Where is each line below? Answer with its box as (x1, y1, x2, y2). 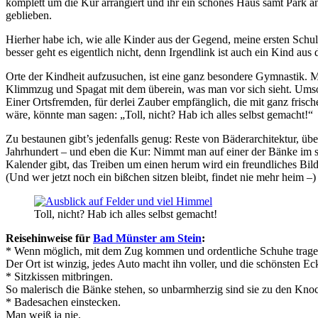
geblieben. (6, 9, 52, 21)
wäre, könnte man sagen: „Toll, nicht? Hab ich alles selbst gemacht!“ (6, 108, 313, 121)
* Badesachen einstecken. (6, 295, 121, 308)
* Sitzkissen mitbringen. (6, 270, 113, 283)
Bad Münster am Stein (93, 231, 202, 244)
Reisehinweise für (6, 231, 93, 244)
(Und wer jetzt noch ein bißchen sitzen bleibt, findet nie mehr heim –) (6, 170, 316, 183)
